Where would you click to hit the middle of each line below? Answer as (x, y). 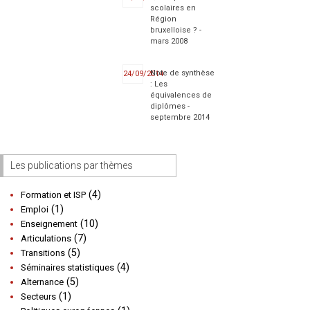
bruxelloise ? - (176, 30)
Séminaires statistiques (67, 267)
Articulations (46, 238)
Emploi (35, 209)
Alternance (42, 282)
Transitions (43, 253)
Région (164, 19)
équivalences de (181, 95)
